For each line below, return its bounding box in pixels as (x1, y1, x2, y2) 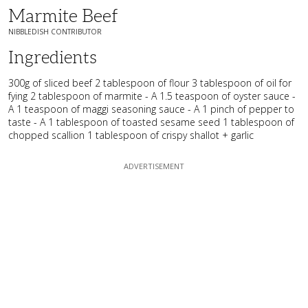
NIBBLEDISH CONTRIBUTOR (8, 26, 102, 36)
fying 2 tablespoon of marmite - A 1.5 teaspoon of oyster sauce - (8, 89, 296, 102)
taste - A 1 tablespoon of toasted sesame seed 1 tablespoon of (8, 115, 294, 129)
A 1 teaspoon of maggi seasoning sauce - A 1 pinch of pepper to (8, 102, 294, 115)
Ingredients (8, 47, 97, 67)
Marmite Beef (8, 5, 118, 25)
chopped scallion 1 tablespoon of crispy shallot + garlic (8, 128, 254, 142)
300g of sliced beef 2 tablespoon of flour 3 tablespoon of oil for (8, 76, 291, 89)
